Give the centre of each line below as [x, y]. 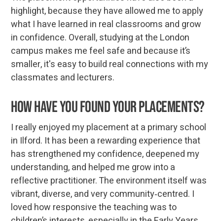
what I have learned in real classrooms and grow [106, 24]
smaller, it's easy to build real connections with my [110, 64]
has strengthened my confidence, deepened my [105, 154]
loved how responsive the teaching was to [94, 207]
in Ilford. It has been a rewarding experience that [106, 141]
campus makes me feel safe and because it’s [101, 51]
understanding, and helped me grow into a [93, 167]
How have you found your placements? [109, 107]
